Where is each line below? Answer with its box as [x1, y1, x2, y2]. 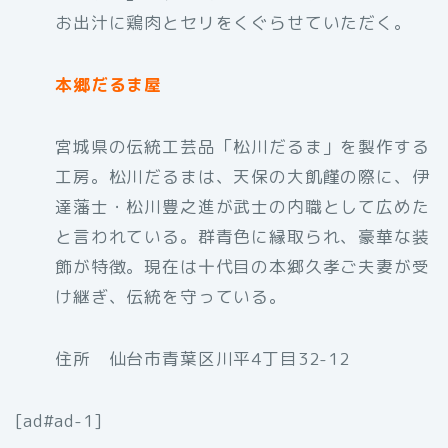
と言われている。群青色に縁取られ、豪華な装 [55, 224, 430, 248]
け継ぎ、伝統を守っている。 [55, 284, 287, 308]
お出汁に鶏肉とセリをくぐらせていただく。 [55, 10, 412, 34]
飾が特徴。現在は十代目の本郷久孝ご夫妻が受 [55, 254, 430, 278]
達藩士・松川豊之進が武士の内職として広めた [55, 194, 430, 218]
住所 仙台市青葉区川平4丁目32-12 [55, 346, 350, 370]
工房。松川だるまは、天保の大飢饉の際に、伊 [55, 164, 430, 188]
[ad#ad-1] [15, 408, 103, 432]
